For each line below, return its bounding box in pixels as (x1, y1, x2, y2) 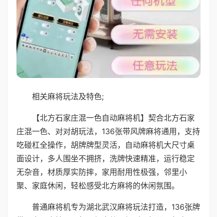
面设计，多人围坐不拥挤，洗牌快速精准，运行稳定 (16, 153, 195, 163)
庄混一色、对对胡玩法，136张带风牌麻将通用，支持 (16, 126, 200, 136)
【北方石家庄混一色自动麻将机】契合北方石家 (32, 112, 195, 123)
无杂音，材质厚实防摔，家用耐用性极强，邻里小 (16, 167, 187, 177)
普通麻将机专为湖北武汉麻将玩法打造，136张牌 (32, 201, 200, 212)
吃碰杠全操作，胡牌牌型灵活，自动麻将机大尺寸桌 (16, 139, 195, 150)
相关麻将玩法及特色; (32, 91, 104, 101)
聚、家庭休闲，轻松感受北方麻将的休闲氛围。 (16, 180, 179, 190)
